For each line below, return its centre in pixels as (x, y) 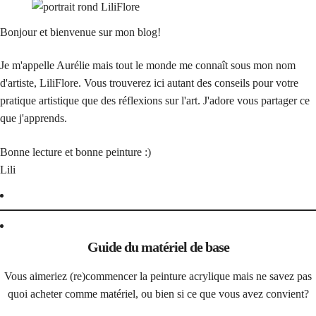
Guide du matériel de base (158, 247)
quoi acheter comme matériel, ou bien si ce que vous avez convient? (158, 294)
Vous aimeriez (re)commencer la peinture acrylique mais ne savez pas (158, 276)
